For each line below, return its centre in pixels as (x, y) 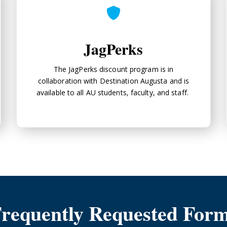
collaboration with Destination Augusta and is (113, 81)
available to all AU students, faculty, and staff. (113, 92)
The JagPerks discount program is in (113, 69)
